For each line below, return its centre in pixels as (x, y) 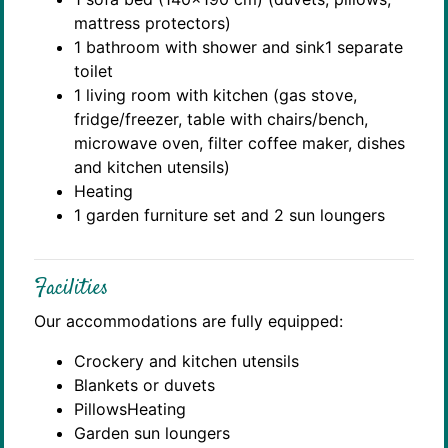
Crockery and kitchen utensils (186, 360)
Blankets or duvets (144, 384)
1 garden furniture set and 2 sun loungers (229, 214)
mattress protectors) (152, 22)
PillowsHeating (130, 408)
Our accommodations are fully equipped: (188, 320)
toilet (93, 70)
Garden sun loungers (152, 432)
